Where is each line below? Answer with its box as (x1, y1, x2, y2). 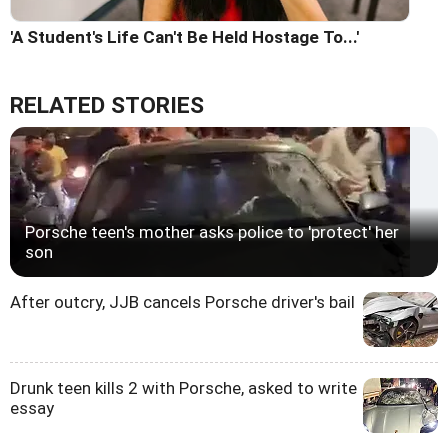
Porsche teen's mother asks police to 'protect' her (25, 222, 399, 243)
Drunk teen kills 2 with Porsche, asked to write (10, 378, 357, 399)
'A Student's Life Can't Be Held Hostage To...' (10, 27, 359, 48)
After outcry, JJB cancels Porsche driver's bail (10, 292, 355, 313)
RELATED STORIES (10, 92, 204, 120)
